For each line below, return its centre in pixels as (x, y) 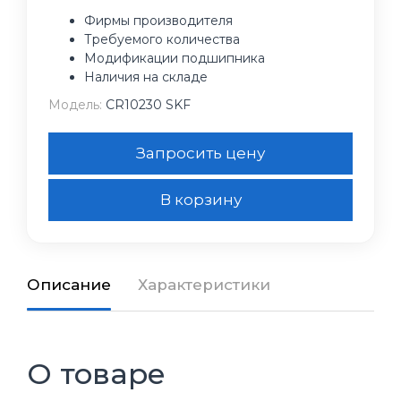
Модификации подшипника (175, 58)
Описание (69, 285)
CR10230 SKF (146, 105)
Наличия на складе (146, 77)
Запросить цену (200, 153)
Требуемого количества (162, 39)
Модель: (75, 105)
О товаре (96, 374)
